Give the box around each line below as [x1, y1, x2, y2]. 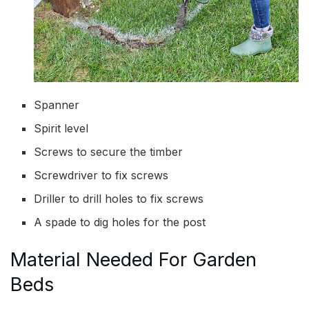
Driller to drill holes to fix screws [34, 191, 204, 206]
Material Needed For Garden [10, 248, 257, 271]
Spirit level [34, 121, 89, 135]
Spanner [34, 97, 80, 112]
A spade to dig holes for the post [34, 215, 206, 229]
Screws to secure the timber [34, 144, 183, 159]
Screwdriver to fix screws [34, 168, 169, 182]
